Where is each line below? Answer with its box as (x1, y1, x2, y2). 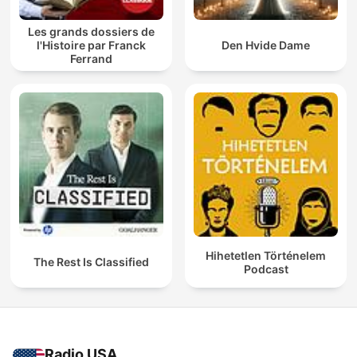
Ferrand (70, 52, 112, 66)
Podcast (243, 261, 288, 276)
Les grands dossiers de (28, 25, 155, 39)
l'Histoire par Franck (37, 38, 146, 53)
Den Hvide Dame (222, 38, 310, 53)
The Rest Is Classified (33, 255, 149, 269)
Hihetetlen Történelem (206, 248, 326, 262)
